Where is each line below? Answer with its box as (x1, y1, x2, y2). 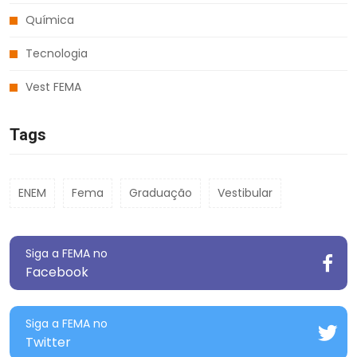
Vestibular (218, 184, 273, 201)
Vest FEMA (25, 78, 81, 95)
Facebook (25, 262, 88, 281)
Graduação (129, 184, 192, 201)
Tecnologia (25, 45, 88, 61)
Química (25, 11, 74, 28)
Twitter (25, 332, 71, 351)
